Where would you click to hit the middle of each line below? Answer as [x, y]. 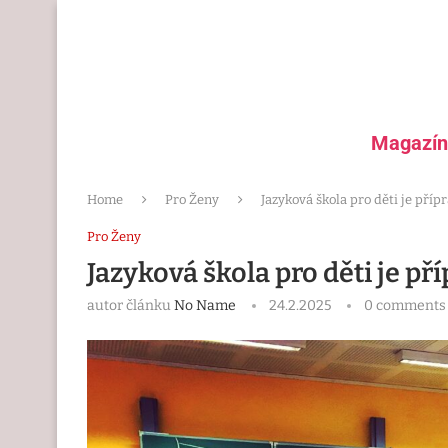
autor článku [130, 306]
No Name [205, 306]
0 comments [405, 306]
